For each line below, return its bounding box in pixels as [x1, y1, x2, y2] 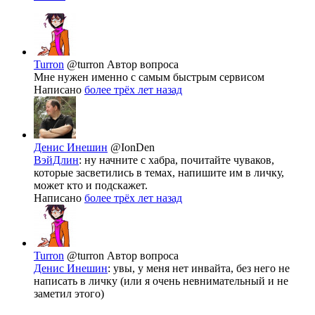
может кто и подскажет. [34, 179, 148, 192]
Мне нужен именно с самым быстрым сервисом [34, 71, 264, 84]
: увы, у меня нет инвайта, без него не [108, 262, 290, 275]
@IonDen [110, 141, 155, 154]
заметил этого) [34, 288, 104, 300]
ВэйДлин [34, 154, 79, 167]
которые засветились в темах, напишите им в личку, [34, 167, 284, 179]
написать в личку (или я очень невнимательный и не [34, 275, 288, 288]
